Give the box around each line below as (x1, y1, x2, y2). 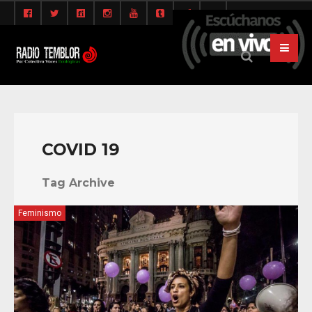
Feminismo (18, 208, 61, 219)
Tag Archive (42, 176, 115, 190)
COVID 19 (42, 139, 120, 160)
